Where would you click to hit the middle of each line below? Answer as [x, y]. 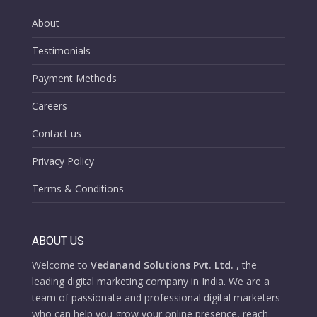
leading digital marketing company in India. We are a [150, 281]
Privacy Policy [63, 161]
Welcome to [61, 265]
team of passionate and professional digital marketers [156, 297]
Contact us [56, 134]
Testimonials [61, 51]
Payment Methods [74, 79]
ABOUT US [58, 241]
